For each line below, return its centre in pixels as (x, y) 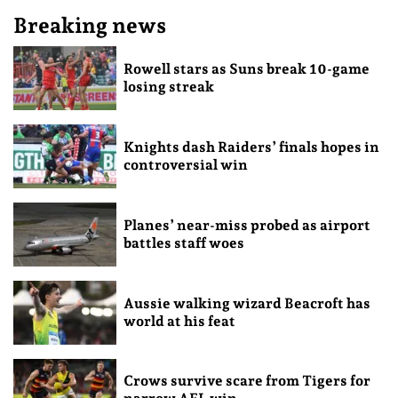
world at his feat (179, 321)
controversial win (185, 164)
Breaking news (90, 26)
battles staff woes (183, 243)
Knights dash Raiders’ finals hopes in (251, 147)
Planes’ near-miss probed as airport (247, 225)
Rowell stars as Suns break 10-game (246, 69)
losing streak (168, 87)
